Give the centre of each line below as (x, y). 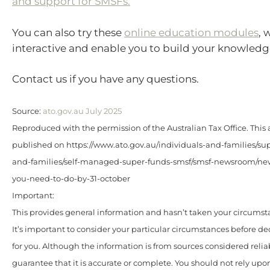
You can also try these (68, 32)
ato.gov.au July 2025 (82, 111)
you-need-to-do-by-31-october (71, 178)
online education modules (191, 32)
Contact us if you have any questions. (105, 79)
